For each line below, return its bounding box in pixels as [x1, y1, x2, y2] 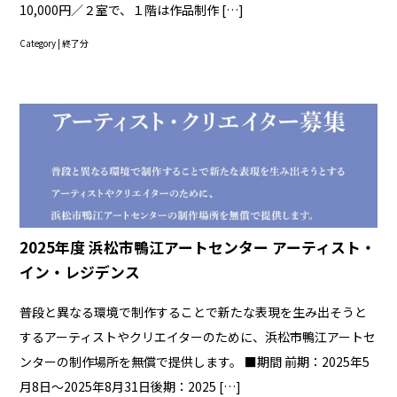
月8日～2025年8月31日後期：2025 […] [19, 377, 242, 395]
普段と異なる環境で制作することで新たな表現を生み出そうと [19, 302, 368, 321]
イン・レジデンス [19, 261, 141, 283]
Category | [19, 36, 63, 50]
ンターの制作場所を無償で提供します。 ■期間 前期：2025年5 [19, 352, 370, 370]
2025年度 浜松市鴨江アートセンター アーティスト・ [19, 236, 377, 258]
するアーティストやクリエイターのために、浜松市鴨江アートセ [19, 327, 377, 346]
